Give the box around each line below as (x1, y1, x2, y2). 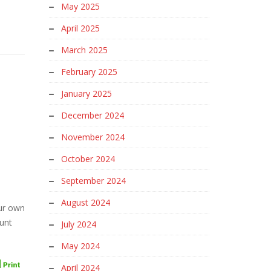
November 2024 (61, 131, 125, 143)
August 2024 (61, 197, 110, 208)
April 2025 (61, 22, 100, 34)
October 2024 (61, 153, 115, 165)
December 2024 (61, 109, 124, 121)
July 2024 (61, 218, 96, 230)
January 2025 (61, 88, 112, 99)
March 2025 (61, 44, 108, 56)
